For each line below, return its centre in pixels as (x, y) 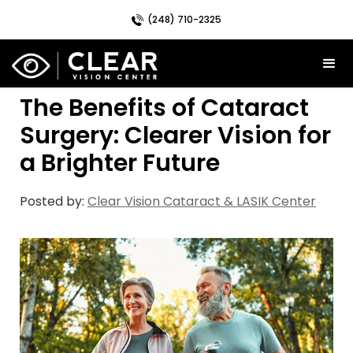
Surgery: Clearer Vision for (175, 136)
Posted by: (54, 201)
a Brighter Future (120, 163)
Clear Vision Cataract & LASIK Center (202, 201)
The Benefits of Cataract (164, 108)
